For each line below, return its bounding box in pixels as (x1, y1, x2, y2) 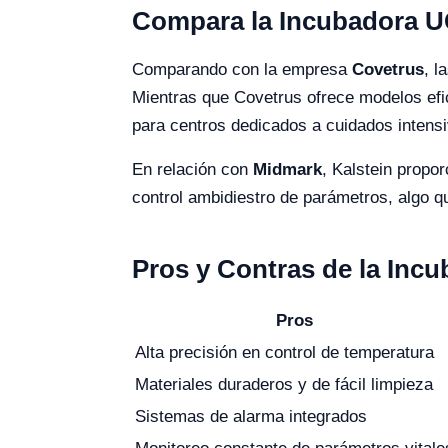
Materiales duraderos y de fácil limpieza (135, 375, 433, 394)
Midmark (253, 160, 322, 179)
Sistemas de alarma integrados (135, 407, 367, 426)
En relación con (132, 160, 253, 179)
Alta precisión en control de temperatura (135, 343, 434, 362)
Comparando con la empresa (132, 60, 352, 79)
